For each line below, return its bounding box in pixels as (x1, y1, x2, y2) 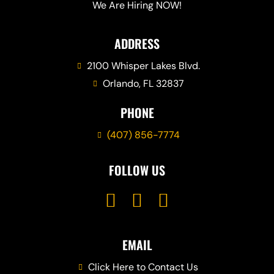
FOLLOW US (109, 161, 165, 180)
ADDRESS (114, 34, 160, 53)
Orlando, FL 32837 (102, 77, 184, 91)
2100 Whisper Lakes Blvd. (86, 59, 200, 73)
